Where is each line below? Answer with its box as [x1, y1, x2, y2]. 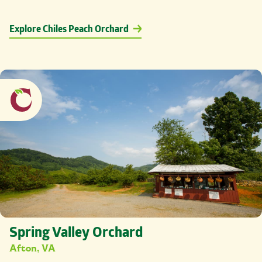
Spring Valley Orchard [9, 225, 143, 243]
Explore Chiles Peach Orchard [9, 25, 129, 36]
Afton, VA [9, 240, 56, 255]
